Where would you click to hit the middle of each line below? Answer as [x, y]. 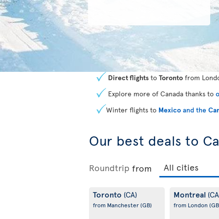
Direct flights [128, 77]
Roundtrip [109, 167]
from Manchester [117, 205]
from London [191, 205]
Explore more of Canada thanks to [161, 94]
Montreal [190, 194]
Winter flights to [132, 110]
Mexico [170, 110]
